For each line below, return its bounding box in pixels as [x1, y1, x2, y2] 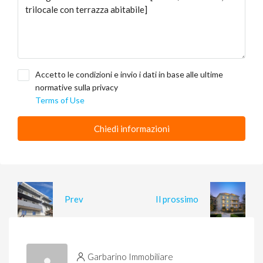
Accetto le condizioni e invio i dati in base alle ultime [35, 69, 223, 79]
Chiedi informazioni [93, 123, 170, 134]
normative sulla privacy [35, 82, 118, 92]
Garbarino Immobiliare [87, 251, 173, 262]
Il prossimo [156, 194, 198, 205]
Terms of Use [35, 95, 85, 105]
